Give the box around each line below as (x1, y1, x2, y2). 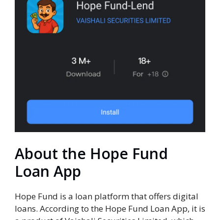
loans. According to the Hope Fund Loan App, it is (15, 202, 205, 214)
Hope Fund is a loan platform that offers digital (15, 190, 198, 202)
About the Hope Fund (15, 143, 168, 164)
